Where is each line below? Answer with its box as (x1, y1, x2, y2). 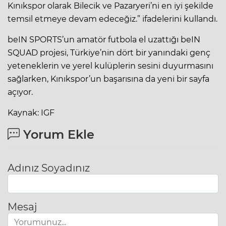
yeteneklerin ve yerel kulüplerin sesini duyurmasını (8, 61, 213, 71)
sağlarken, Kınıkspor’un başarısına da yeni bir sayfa (8, 74, 209, 84)
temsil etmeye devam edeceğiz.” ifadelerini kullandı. (8, 14, 217, 24)
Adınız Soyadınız (8, 161, 90, 174)
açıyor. (8, 87, 33, 97)
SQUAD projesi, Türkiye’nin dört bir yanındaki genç (8, 47, 210, 58)
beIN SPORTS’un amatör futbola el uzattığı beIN (8, 34, 200, 44)
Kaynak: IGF (8, 107, 54, 118)
